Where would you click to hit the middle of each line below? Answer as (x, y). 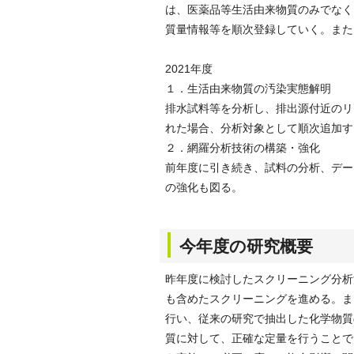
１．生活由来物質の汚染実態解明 (248, 88)
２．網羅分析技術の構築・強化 (243, 148)
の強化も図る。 (204, 187)
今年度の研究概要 (246, 246)
